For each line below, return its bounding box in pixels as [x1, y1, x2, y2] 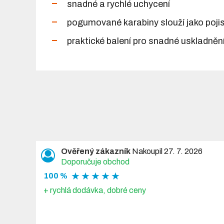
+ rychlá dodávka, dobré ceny [43, 185, 146, 194]
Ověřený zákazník [61, 146, 130, 155]
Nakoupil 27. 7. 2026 [130, 146, 202, 155]
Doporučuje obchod [61, 157, 129, 166]
